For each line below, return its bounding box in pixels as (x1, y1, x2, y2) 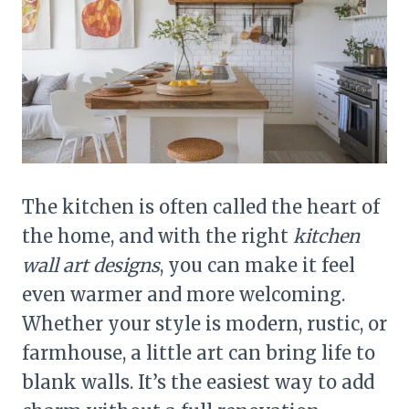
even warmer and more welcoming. (22, 282, 345, 306)
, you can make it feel (160, 253, 355, 277)
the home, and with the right (22, 224, 293, 247)
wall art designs (22, 253, 160, 277)
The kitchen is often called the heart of (22, 194, 380, 218)
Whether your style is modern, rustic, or (22, 311, 387, 335)
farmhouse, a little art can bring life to (22, 341, 375, 364)
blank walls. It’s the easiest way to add (22, 370, 374, 393)
